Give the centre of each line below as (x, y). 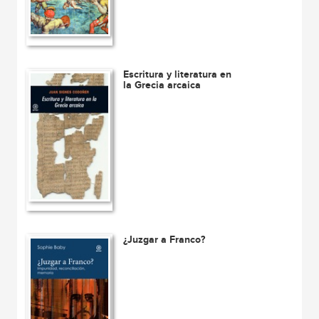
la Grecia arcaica (162, 85)
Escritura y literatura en (178, 75)
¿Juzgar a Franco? (164, 240)
